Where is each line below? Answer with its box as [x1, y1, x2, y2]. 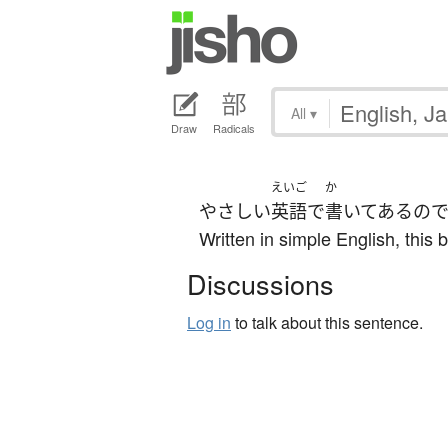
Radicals [213, 120, 255, 137]
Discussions [187, 264, 334, 304]
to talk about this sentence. [231, 311, 423, 335]
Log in [187, 311, 231, 335]
